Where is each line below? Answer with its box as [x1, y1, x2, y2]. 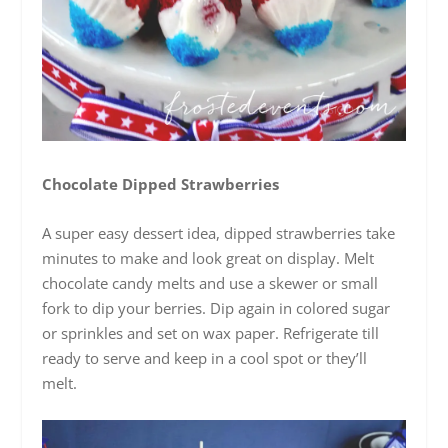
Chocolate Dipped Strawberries [42, 173, 284, 194]
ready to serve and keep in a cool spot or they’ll [42, 347, 368, 368]
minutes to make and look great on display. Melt [42, 247, 375, 268]
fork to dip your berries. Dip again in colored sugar [42, 297, 391, 318]
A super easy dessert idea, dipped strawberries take [42, 222, 396, 243]
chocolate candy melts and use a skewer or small [42, 272, 379, 293]
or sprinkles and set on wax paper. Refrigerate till [42, 322, 380, 343]
